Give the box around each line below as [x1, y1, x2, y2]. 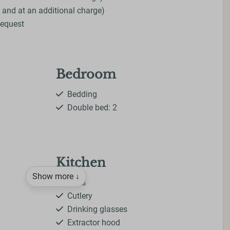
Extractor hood [67, 218, 120, 228]
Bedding [67, 89, 97, 100]
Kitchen [56, 155, 106, 170]
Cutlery [67, 191, 92, 201]
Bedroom [56, 67, 116, 82]
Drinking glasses [67, 204, 127, 215]
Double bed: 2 [67, 103, 117, 113]
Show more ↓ [32, 171, 80, 182]
